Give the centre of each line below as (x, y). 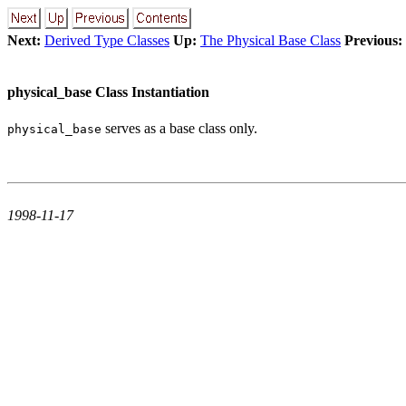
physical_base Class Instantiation (108, 92)
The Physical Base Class (271, 40)
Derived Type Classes (107, 40)
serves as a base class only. (179, 128)
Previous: (373, 40)
